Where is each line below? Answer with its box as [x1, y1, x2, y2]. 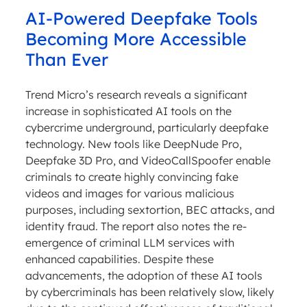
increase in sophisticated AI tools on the [25, 104, 232, 119]
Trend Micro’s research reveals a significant [25, 88, 247, 102]
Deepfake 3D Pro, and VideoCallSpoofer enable [25, 153, 271, 168]
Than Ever [25, 49, 108, 71]
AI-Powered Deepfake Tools [25, 8, 258, 29]
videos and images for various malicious [25, 186, 234, 201]
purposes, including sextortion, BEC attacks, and [25, 203, 275, 217]
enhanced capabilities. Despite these [25, 252, 214, 267]
